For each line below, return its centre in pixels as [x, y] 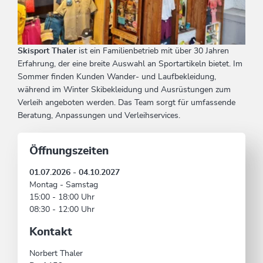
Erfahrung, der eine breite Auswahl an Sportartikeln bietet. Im [130, 64]
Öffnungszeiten [69, 151]
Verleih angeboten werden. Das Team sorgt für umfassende [127, 103]
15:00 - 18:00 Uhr [62, 198]
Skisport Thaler [48, 51]
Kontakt [51, 232]
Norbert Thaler [56, 254]
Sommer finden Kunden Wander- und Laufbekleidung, [117, 77]
